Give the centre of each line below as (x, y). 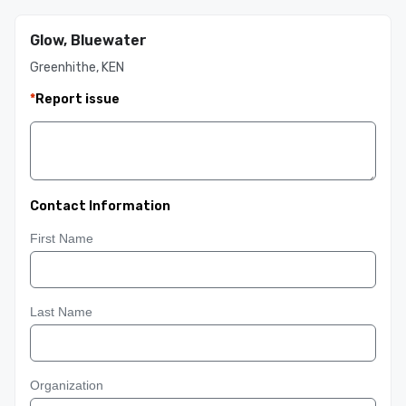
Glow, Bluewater (88, 40)
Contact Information (100, 206)
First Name (62, 238)
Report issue (77, 99)
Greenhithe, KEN (77, 68)
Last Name (61, 312)
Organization (67, 385)
